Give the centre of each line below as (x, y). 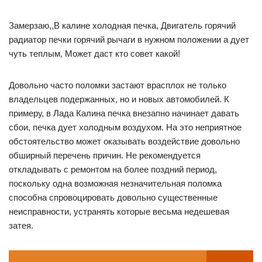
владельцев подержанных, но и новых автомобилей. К (119, 99)
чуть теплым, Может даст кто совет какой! (94, 54)
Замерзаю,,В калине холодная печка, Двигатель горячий (122, 26)
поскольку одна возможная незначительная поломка (115, 184)
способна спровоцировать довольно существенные (113, 198)
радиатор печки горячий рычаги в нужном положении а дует (129, 40)
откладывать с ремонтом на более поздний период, (113, 170)
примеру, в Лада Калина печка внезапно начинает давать (124, 113)
